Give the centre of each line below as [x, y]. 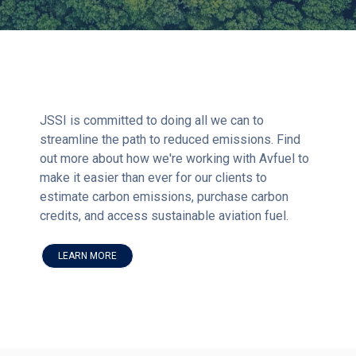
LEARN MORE [87, 256]
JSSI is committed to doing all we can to [152, 120]
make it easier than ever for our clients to [153, 178]
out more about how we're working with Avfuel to [174, 159]
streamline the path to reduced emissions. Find [170, 139]
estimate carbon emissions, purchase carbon [164, 197]
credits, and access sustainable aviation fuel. [164, 216]
